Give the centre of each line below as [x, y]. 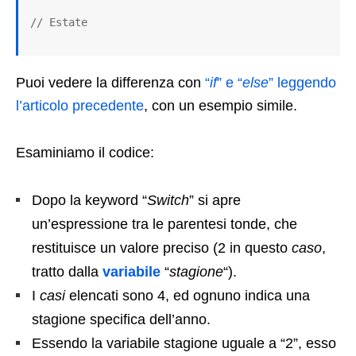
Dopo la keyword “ [89, 201]
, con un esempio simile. [221, 106]
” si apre [215, 201]
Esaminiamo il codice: [85, 153]
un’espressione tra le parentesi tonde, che [164, 224]
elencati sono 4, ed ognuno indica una [190, 296]
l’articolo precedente [80, 106]
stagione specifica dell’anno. [121, 320]
